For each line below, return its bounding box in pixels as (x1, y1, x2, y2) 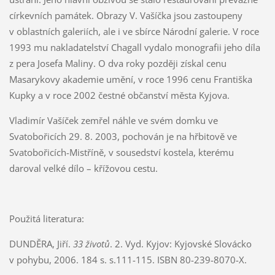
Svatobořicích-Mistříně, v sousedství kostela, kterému (9, 145, 234, 158)
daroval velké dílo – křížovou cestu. (9, 161, 158, 174)
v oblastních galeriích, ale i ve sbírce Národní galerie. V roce (9, 25, 259, 37)
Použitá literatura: (9, 212, 84, 225)
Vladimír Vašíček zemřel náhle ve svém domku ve (9, 114, 218, 126)
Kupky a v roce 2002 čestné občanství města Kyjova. (9, 88, 230, 101)
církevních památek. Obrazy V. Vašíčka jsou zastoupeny (9, 9, 242, 21)
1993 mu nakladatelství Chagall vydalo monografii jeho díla (9, 41, 260, 53)
